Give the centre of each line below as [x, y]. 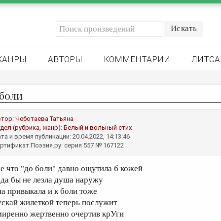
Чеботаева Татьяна [44, 119]
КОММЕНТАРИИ [137, 59]
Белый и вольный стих [98, 128]
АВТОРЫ [65, 59]
